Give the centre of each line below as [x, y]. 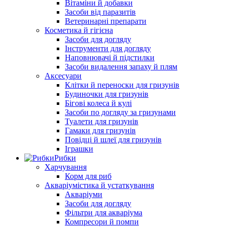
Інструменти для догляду [108, 49]
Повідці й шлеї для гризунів [113, 140]
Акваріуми [84, 195]
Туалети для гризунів [102, 122]
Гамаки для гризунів [100, 131]
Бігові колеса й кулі [98, 103]
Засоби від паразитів [100, 12]
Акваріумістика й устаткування [99, 185]
